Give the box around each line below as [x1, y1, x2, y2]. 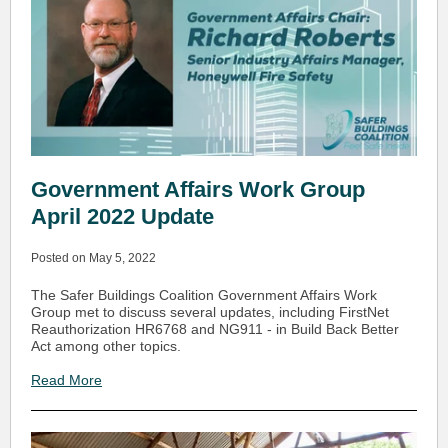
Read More [31, 372, 102, 388]
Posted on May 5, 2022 [31, 251, 156, 265]
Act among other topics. [31, 338, 181, 354]
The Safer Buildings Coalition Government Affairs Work [31, 287, 377, 303]
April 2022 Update [31, 204, 214, 229]
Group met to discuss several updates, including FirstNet [31, 304, 389, 320]
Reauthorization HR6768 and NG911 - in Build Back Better [31, 321, 399, 337]
